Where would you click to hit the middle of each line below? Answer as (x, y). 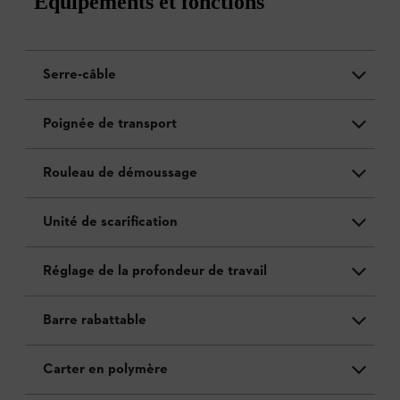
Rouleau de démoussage (120, 173)
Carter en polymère (105, 369)
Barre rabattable (95, 320)
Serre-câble (79, 75)
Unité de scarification (110, 222)
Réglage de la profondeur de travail (155, 271)
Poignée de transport (110, 124)
